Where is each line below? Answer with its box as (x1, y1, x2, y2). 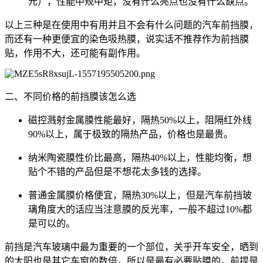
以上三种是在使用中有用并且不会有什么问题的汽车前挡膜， (5, 20, 258, 31)
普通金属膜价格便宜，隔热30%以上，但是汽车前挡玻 (28, 190, 252, 201)
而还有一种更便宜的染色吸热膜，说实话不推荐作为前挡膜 (5, 34, 249, 45)
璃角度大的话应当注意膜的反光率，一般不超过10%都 (28, 204, 252, 215)
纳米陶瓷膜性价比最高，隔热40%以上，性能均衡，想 (28, 153, 252, 163)
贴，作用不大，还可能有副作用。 (5, 48, 146, 59)
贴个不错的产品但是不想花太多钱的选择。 (28, 167, 207, 177)
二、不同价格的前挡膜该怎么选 (5, 92, 136, 102)
